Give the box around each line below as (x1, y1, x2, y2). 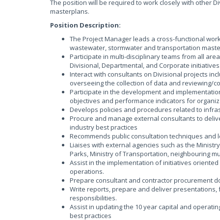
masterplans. (50, 7, 89, 16)
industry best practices (70, 123, 137, 132)
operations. (70, 167, 104, 176)
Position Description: (50, 21, 121, 29)
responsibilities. (70, 193, 117, 202)
